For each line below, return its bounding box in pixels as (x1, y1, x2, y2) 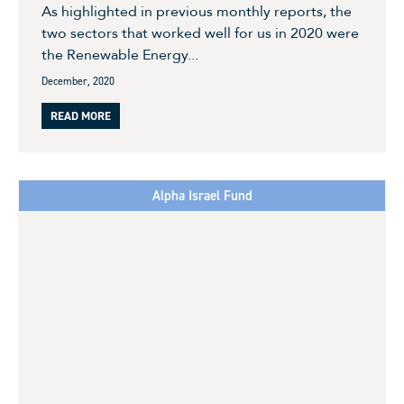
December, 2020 (41, 73, 115, 88)
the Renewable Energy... (41, 44, 198, 65)
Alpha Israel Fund (151, 186, 252, 205)
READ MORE (50, 107, 111, 124)
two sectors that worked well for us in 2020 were (41, 23, 359, 43)
